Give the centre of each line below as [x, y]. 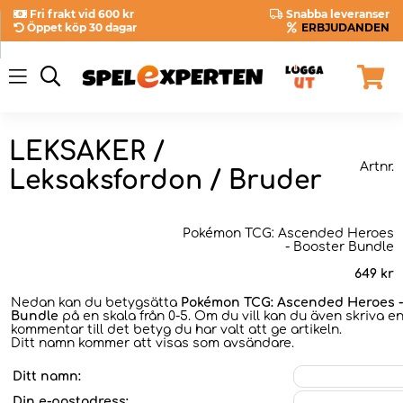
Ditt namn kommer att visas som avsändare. [152, 343]
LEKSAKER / [87, 152]
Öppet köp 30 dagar [82, 27]
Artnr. [377, 166]
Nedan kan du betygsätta [96, 302]
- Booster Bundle [340, 246]
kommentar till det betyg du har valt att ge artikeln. [176, 329]
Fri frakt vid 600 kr [82, 14]
